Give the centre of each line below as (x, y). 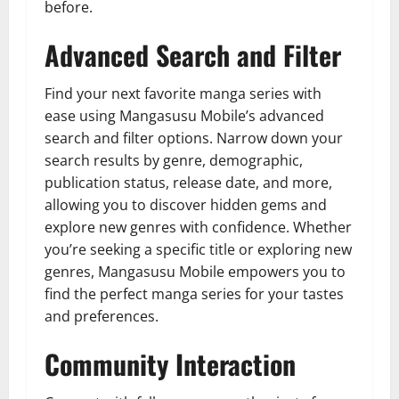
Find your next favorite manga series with (183, 93)
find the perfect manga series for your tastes (194, 293)
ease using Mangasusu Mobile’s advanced (184, 115)
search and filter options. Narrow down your (194, 138)
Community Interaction (170, 363)
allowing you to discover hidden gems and (186, 204)
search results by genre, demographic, (174, 160)
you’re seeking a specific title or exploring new (198, 249)
